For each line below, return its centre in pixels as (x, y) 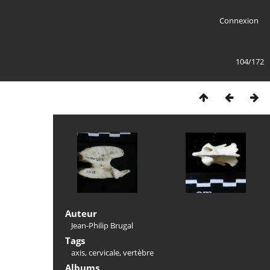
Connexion (239, 20)
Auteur (81, 213)
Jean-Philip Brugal (102, 225)
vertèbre (138, 253)
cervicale (104, 253)
